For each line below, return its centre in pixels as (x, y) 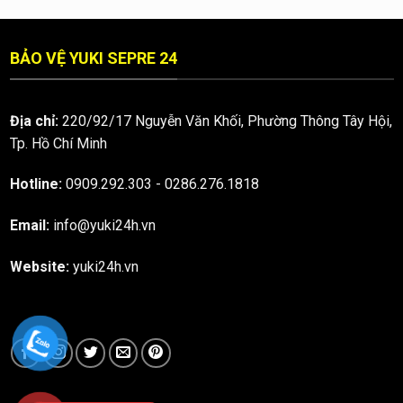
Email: (29, 226)
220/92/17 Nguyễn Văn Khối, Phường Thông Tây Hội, (225, 121)
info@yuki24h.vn (104, 226)
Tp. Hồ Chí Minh (58, 143)
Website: (39, 267)
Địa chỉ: (34, 121)
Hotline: (36, 184)
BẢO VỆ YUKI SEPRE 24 (93, 58)
